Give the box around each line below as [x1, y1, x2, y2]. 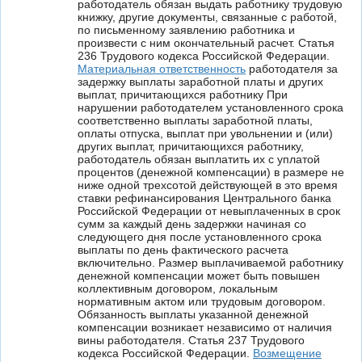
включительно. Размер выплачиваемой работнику [78, 256, 343, 269]
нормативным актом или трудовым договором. [78, 295, 326, 308]
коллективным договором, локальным [78, 282, 278, 295]
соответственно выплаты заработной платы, [78, 114, 313, 127]
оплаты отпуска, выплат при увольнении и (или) [78, 127, 333, 140]
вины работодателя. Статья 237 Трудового [78, 334, 305, 347]
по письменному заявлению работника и [78, 23, 295, 36]
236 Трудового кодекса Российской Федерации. [78, 49, 330, 62]
